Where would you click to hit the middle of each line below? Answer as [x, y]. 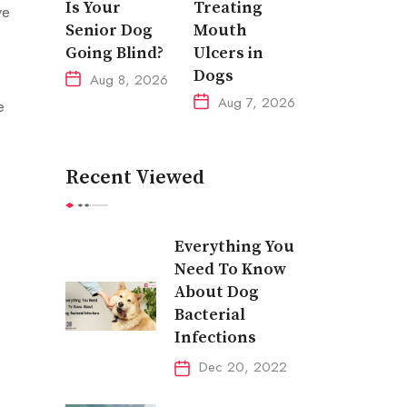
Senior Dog [109, 30]
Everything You [234, 246]
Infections [215, 337]
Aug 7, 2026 [257, 102]
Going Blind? [114, 53]
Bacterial [209, 314]
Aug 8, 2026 [129, 79]
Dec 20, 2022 [243, 367]
